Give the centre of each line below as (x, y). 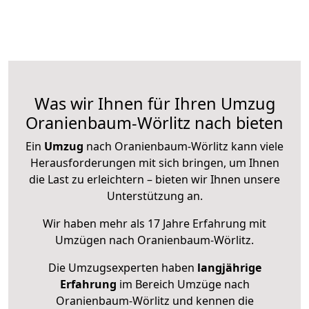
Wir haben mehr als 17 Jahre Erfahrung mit (154, 224)
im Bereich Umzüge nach (183, 285)
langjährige (229, 268)
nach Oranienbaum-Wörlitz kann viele (183, 147)
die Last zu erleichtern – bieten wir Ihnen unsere (154, 180)
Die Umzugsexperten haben (122, 268)
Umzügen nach (96, 240)
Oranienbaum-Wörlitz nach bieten (154, 123)
